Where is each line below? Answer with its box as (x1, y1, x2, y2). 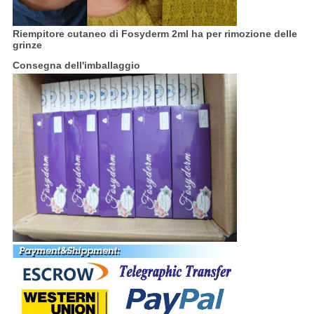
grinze (12, 39, 42, 50)
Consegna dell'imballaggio (12, 59, 140, 71)
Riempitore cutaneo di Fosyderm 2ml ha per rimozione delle (12, 27, 297, 39)
